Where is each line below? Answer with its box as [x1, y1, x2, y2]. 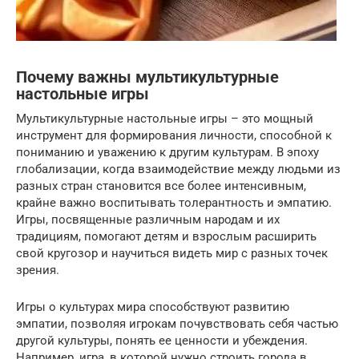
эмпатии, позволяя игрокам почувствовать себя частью [16, 317, 338, 331]
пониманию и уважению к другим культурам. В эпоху [16, 145, 319, 159]
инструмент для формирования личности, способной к [16, 128, 332, 143]
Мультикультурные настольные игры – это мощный [16, 111, 313, 126]
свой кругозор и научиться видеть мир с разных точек [16, 246, 328, 260]
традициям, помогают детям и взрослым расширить [16, 229, 317, 244]
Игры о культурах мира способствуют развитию [16, 300, 289, 314]
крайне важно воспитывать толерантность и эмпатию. [16, 196, 332, 210]
